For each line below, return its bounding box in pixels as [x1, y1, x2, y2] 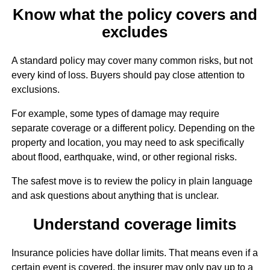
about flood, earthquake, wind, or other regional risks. [11, 151, 237, 162]
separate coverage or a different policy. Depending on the [11, 122, 255, 133]
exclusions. [11, 84, 60, 95]
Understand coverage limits [33, 216, 237, 233]
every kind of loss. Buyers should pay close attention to [11, 69, 245, 80]
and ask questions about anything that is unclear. [11, 190, 219, 201]
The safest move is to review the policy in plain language [11, 175, 253, 186]
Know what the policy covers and [12, 5, 257, 23]
